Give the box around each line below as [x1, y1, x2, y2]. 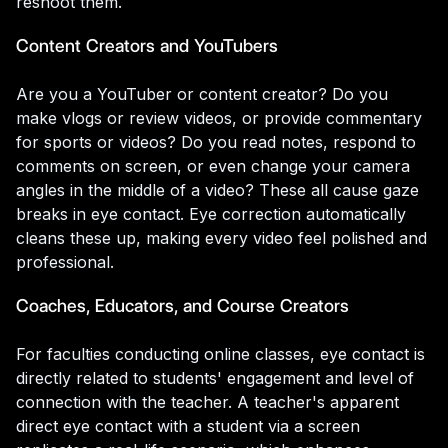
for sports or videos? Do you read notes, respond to [16, 131, 416, 152]
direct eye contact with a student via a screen [16, 415, 360, 436]
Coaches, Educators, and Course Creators [16, 294, 349, 316]
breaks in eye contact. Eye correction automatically [16, 203, 406, 224]
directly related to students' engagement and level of [16, 367, 414, 388]
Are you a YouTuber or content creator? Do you [16, 83, 388, 104]
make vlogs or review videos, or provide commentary [16, 107, 422, 128]
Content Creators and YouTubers [16, 34, 278, 56]
